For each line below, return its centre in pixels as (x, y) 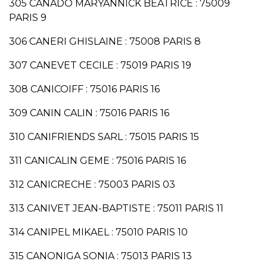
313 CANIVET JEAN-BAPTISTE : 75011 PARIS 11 (116, 209)
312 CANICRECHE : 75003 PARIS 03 (92, 185)
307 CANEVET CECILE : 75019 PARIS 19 (100, 66)
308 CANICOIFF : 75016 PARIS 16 (84, 89)
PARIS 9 (28, 18)
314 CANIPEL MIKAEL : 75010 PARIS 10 (98, 232)
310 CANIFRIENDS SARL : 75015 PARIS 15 (104, 137)
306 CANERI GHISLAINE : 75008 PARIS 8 (105, 42)
